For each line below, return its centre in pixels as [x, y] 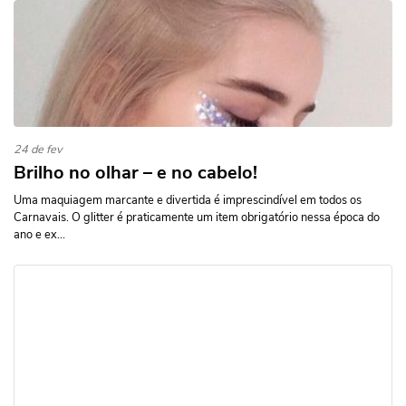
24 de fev [38, 150]
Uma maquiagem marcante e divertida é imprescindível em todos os [188, 200]
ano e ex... [39, 235]
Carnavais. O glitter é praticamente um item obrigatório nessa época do [197, 217]
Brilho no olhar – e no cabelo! [135, 173]
